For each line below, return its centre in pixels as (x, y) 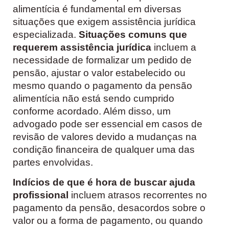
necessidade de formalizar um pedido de (102, 60)
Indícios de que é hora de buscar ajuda (104, 182)
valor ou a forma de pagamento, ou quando (108, 221)
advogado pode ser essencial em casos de (108, 124)
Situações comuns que (133, 35)
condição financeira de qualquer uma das (104, 150)
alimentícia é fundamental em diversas (97, 9)
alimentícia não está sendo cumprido (94, 99)
